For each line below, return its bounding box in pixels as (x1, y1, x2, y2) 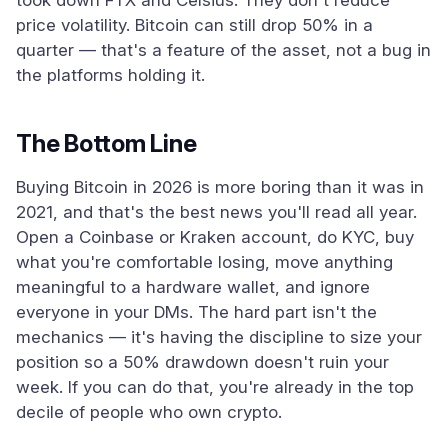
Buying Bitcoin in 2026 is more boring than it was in (16, 177, 424, 197)
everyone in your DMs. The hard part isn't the (16, 302, 377, 322)
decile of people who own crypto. (16, 402, 282, 422)
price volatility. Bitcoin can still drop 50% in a (16, 15, 373, 35)
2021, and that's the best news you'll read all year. (16, 202, 417, 222)
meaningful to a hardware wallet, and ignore (16, 277, 370, 297)
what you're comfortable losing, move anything (16, 252, 393, 272)
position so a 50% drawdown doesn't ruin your (16, 352, 389, 372)
